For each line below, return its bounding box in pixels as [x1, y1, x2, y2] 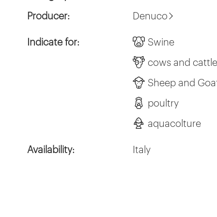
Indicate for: [27, 36, 79, 47]
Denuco [133, 10, 168, 21]
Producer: [27, 10, 70, 21]
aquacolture [148, 117, 201, 129]
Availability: [27, 143, 75, 155]
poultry [148, 97, 179, 108]
